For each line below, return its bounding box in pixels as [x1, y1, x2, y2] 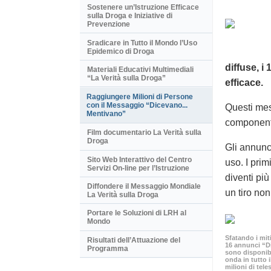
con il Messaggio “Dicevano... [87, 101, 188, 110]
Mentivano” [87, 109, 126, 119]
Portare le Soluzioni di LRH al [87, 209, 186, 218]
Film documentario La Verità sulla [87, 128, 201, 137]
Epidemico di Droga [87, 47, 154, 56]
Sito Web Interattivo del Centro [87, 155, 192, 164]
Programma [87, 244, 128, 253]
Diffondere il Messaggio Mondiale [87, 182, 201, 191]
